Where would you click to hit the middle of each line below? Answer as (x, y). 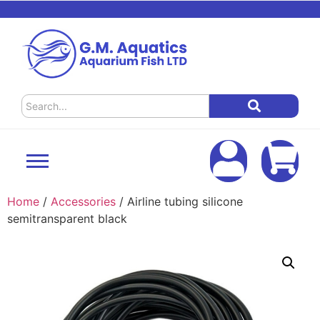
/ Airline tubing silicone (179, 201)
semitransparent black (67, 218)
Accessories (83, 201)
